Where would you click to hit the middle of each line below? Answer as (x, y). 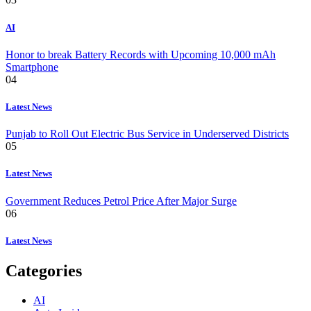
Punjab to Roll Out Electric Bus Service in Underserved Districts (147, 134)
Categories (44, 270)
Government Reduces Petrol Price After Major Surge (121, 201)
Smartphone (32, 67)
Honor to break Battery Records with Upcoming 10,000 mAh (141, 54)
